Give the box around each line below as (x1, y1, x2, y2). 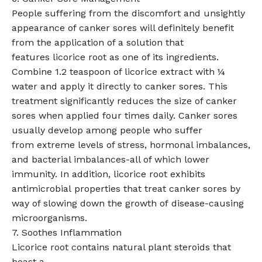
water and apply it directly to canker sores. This (12, 80, 227, 92)
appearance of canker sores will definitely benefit (12, 22, 234, 33)
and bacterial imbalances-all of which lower (12, 153, 209, 165)
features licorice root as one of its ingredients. (12, 51, 219, 63)
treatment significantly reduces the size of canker (12, 95, 237, 106)
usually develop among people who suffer (12, 124, 202, 136)
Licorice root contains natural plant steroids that (12, 241, 231, 253)
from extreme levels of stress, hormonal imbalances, (12, 139, 250, 150)
